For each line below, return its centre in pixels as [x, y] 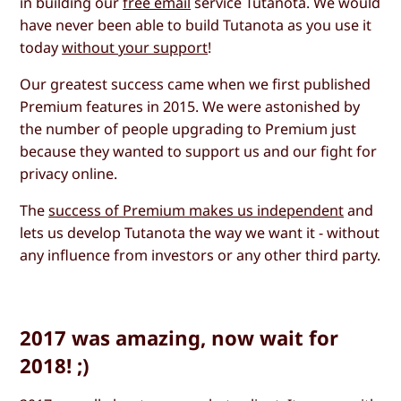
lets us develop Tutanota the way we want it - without [200, 233]
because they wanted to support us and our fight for [199, 151]
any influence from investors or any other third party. [200, 256]
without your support [135, 47]
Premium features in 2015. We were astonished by [190, 106]
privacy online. [69, 173]
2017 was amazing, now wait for [179, 338]
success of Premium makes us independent [196, 211]
